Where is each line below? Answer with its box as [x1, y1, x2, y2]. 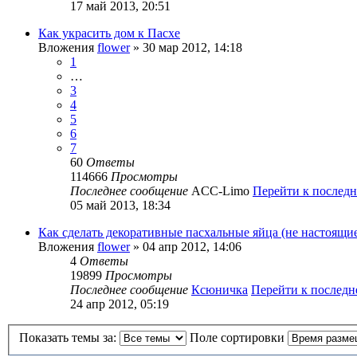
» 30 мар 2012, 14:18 [130, 40, 242, 54]
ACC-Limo [191, 183, 249, 198]
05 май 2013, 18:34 [70, 198, 171, 212]
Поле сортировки [190, 331, 288, 345]
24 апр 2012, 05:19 [70, 296, 169, 311]
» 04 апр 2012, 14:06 [130, 239, 241, 253]
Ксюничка [191, 282, 248, 296]
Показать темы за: [19, 331, 120, 345]
